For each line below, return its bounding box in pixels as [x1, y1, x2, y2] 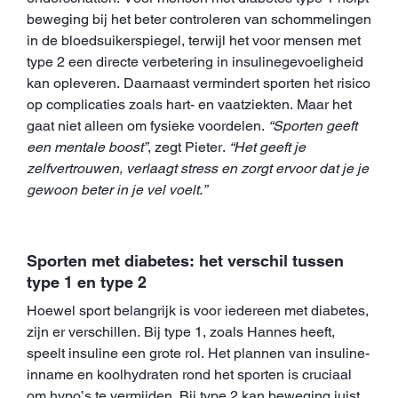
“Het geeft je [229, 138, 306, 155]
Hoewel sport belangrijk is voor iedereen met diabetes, [27, 301, 369, 319]
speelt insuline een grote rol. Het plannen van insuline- [27, 344, 370, 362]
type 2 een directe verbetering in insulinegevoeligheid [27, 52, 363, 70]
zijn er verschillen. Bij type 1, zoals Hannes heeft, [27, 322, 335, 340]
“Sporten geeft [265, 116, 357, 134]
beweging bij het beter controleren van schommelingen [27, 10, 371, 28]
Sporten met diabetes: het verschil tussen [27, 251, 344, 270]
